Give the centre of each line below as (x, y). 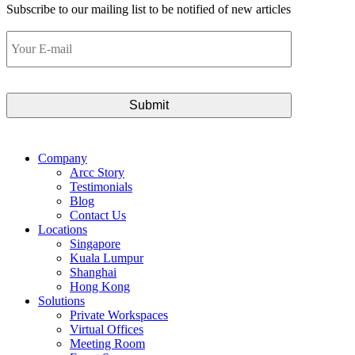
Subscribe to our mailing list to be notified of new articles (149, 9)
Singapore (95, 244)
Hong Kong (100, 286)
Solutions (61, 301)
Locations (63, 229)
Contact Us (98, 215)
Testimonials (101, 187)
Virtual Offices (107, 329)
